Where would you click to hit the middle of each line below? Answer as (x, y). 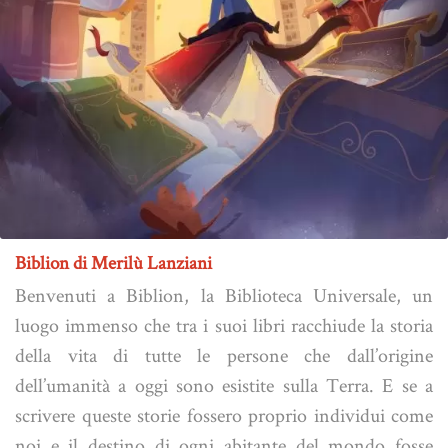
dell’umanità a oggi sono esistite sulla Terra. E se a (224, 384)
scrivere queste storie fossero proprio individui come (224, 414)
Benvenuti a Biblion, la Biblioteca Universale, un (224, 294)
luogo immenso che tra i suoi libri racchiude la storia (224, 324)
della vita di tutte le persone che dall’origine (224, 354)
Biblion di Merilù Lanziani (113, 262)
